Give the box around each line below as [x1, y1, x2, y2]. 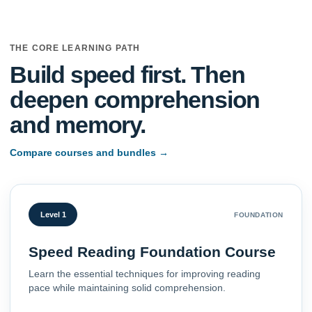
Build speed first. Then [10, 61, 245, 88]
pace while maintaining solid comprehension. [29, 283, 226, 294]
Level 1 [40, 210, 66, 219]
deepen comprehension [10, 86, 260, 114]
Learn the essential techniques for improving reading [29, 269, 260, 280]
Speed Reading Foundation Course [29, 244, 276, 260]
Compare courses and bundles [10, 147, 159, 159]
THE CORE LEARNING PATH [10, 43, 141, 54]
